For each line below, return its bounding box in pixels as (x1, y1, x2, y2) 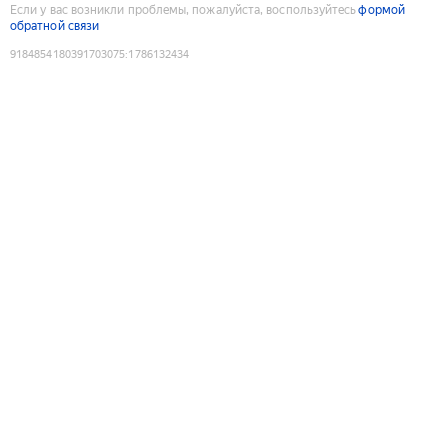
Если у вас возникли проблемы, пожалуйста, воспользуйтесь (10, 2, 357, 17)
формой (358, 2, 405, 17)
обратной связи (10, 18, 100, 33)
